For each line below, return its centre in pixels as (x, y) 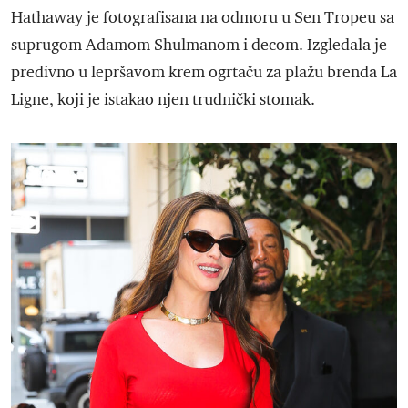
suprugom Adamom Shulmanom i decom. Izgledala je (199, 45)
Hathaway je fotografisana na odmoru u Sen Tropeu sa (203, 17)
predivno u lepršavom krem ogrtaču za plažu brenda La (204, 72)
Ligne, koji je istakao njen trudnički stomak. (163, 99)
